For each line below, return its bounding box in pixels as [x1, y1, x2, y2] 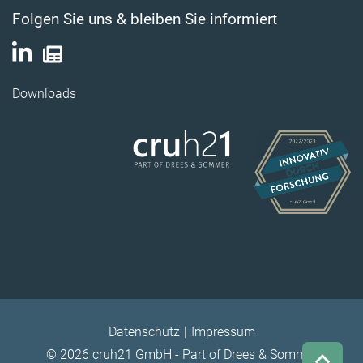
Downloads [12, 85, 76, 101]
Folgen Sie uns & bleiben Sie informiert [12, 10, 277, 29]
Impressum [190, 323, 255, 340]
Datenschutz [108, 323, 180, 340]
